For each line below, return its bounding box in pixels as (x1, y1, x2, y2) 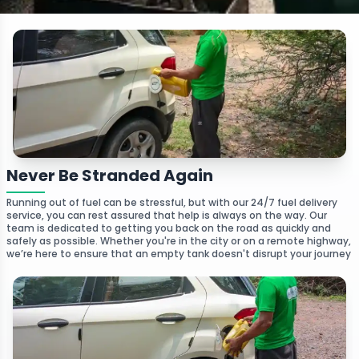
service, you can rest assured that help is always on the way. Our (6, 208, 327, 222)
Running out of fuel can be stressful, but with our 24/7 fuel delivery (6, 196, 337, 209)
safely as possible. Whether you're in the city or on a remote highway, (6, 234, 351, 248)
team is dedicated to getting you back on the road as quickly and (6, 221, 331, 235)
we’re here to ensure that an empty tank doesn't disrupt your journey (6, 247, 351, 260)
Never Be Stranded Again (6, 164, 213, 187)
